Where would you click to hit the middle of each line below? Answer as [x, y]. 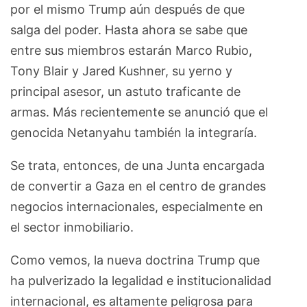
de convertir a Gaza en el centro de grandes [138, 186]
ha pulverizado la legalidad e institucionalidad [141, 280]
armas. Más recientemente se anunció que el [139, 112]
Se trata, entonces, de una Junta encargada [137, 165]
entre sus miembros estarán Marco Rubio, [131, 50]
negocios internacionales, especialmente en [137, 206]
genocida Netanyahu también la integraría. [134, 132]
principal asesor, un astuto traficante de [125, 91]
